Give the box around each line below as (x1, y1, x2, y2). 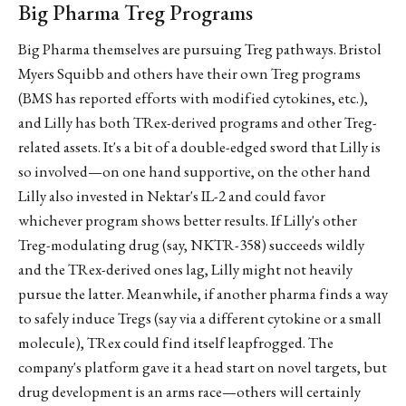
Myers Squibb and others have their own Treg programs (18, 63, 361, 83)
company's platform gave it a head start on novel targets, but (18, 356, 387, 377)
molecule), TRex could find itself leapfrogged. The (18, 332, 333, 353)
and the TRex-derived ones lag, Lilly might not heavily (18, 258, 353, 279)
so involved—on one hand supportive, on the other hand (18, 160, 371, 181)
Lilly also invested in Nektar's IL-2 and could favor (18, 185, 325, 206)
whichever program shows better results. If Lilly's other (18, 209, 357, 230)
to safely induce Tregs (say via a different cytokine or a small (18, 307, 382, 328)
